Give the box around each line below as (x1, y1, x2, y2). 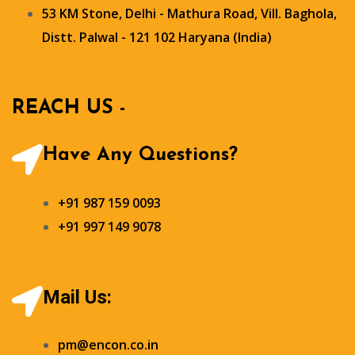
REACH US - (12, 97, 126, 118)
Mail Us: (43, 285, 112, 308)
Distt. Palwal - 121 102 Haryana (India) (42, 28, 272, 46)
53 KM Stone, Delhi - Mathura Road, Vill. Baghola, (42, 4, 337, 22)
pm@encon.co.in (58, 335, 158, 353)
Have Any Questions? (43, 145, 238, 165)
